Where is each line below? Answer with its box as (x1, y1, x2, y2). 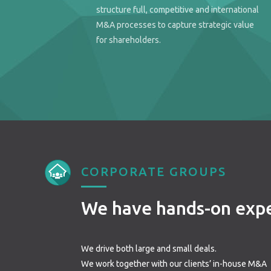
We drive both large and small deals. (81, 244, 217, 254)
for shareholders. (96, 35, 162, 45)
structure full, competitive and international (96, 5, 260, 15)
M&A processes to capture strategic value (96, 20, 255, 30)
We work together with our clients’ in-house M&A (81, 259, 267, 269)
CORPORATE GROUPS (81, 165, 227, 179)
